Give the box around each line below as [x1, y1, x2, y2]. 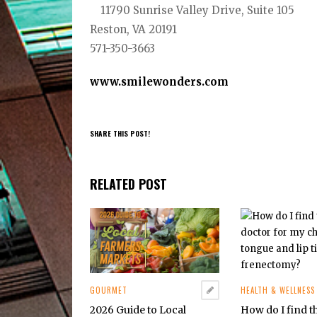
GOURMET [90, 284, 128, 296]
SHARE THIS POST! [90, 127, 151, 139]
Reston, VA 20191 [90, 23, 178, 37]
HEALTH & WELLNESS [241, 284, 316, 296]
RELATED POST [90, 175, 168, 194]
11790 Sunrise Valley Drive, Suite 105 [100, 4, 295, 18]
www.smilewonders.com [90, 75, 229, 89]
